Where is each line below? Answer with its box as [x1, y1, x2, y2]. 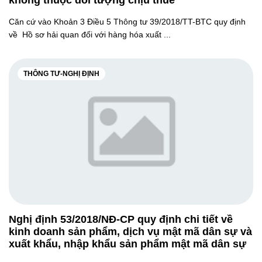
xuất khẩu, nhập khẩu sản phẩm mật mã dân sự [9, 238, 246, 250]
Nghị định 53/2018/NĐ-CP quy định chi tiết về [9, 213, 233, 225]
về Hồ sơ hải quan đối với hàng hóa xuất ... [9, 30, 171, 39]
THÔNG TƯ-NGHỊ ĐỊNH [23, 70, 99, 78]
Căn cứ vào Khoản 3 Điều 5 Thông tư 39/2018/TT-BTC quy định [9, 17, 246, 26]
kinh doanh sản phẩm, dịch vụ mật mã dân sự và [9, 226, 252, 237]
